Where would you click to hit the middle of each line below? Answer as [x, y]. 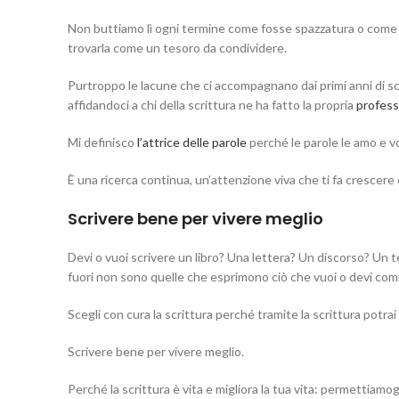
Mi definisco [102, 142]
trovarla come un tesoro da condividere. [177, 47]
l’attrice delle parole [193, 142]
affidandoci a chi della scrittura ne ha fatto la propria [212, 104]
